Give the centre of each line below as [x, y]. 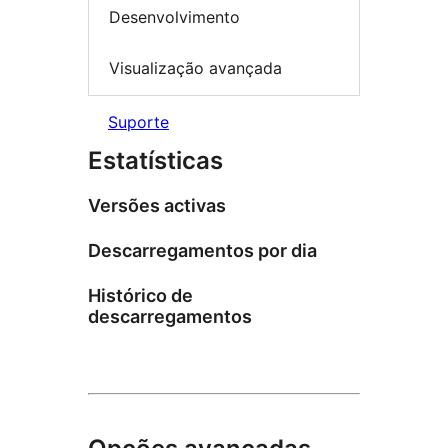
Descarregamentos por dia [202, 250]
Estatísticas [155, 160]
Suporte [138, 121]
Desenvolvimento [174, 16]
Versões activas [157, 205]
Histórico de [140, 295]
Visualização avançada [195, 68]
